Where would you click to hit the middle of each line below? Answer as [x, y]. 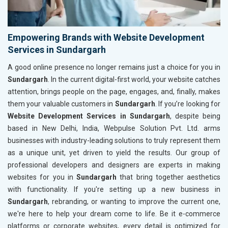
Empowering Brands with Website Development [106, 37]
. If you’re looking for [188, 104]
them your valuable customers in [61, 104]
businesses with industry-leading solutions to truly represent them [114, 140]
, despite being [195, 116]
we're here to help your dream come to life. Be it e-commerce [114, 213]
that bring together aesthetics [168, 177]
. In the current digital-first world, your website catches [134, 79]
